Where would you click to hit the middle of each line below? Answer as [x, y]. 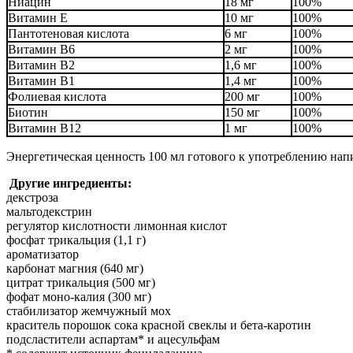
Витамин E [38, 18]
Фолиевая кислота [57, 97]
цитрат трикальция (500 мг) [81, 283]
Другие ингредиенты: [71, 184]
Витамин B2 [41, 65]
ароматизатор [43, 255]
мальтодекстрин [51, 212]
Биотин [28, 113]
